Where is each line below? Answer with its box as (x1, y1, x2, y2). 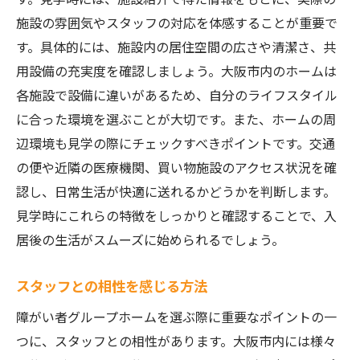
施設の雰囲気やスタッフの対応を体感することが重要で (16, 13, 337, 32)
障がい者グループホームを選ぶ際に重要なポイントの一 (16, 307, 337, 326)
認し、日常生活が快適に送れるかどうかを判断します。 (16, 182, 336, 201)
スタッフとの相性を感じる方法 (16, 276, 207, 296)
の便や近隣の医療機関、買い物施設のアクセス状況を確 (16, 157, 337, 177)
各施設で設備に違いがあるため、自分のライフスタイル (16, 85, 337, 104)
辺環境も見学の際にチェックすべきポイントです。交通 (16, 133, 335, 153)
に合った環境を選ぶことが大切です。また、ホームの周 (16, 109, 336, 129)
